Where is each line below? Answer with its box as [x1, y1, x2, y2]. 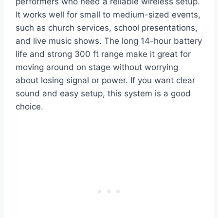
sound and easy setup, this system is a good [16, 89, 191, 99]
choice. [16, 102, 43, 112]
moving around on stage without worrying [16, 62, 178, 73]
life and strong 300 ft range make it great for [16, 49, 191, 59]
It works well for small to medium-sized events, [16, 10, 200, 20]
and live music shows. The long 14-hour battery [16, 36, 202, 46]
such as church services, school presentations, [16, 23, 198, 33]
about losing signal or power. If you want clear [16, 75, 195, 86]
